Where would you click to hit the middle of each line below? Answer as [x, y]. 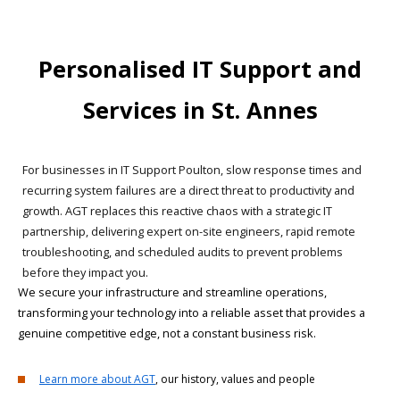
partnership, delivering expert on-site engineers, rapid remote [189, 231]
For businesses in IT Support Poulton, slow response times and [192, 169]
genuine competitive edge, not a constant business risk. [167, 333]
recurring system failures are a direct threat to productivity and [188, 190]
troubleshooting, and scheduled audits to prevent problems [183, 251]
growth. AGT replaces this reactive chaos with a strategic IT [177, 210]
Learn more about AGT [97, 379]
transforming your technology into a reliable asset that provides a [192, 312]
